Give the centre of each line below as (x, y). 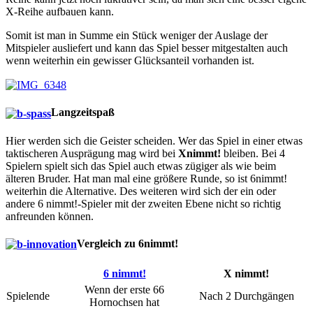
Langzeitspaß (83, 112)
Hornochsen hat (124, 302)
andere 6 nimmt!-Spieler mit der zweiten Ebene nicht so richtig (143, 203)
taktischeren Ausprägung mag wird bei (92, 153)
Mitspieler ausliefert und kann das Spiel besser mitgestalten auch (147, 48)
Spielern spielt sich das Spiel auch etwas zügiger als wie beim (141, 166)
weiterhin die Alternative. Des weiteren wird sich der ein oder (141, 191)
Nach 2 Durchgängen (246, 296)
